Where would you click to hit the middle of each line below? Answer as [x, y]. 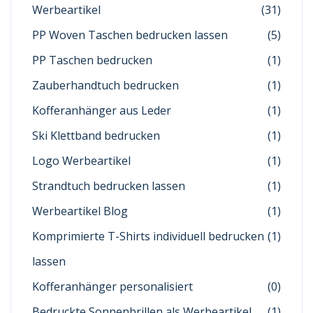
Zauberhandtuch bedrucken [105, 85]
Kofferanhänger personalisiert [112, 286]
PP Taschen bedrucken [92, 60]
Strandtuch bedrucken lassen [109, 186]
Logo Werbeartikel [81, 161]
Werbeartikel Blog [80, 211]
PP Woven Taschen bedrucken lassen [130, 35]
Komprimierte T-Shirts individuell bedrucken [148, 236]
